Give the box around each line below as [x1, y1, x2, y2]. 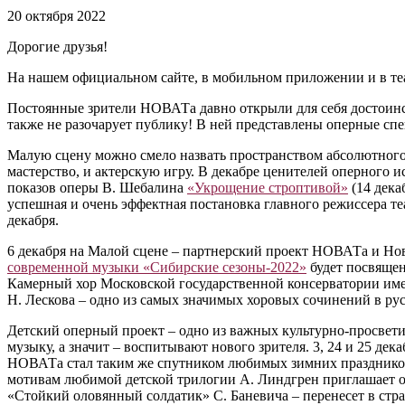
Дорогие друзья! [7, 39, 108, 55]
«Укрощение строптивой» [187, 180, 348, 196]
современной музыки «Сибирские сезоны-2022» [7, 259, 306, 276]
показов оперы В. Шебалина [7, 180, 187, 196]
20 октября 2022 [7, 8, 106, 24]
